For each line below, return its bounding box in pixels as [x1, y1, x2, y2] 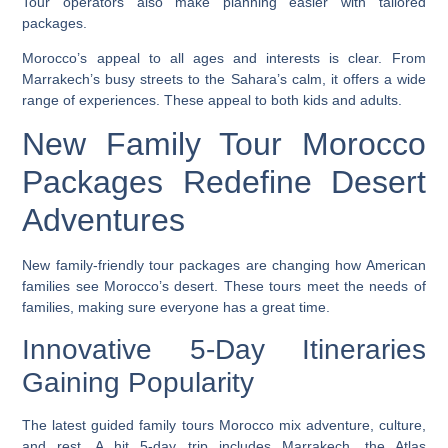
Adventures [22, 202, 186, 239]
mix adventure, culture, [273, 416, 426, 433]
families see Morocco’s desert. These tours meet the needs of [22, 278, 426, 295]
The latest [22, 416, 92, 433]
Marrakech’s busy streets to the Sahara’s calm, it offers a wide [22, 70, 426, 87]
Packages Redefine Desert [22, 164, 426, 201]
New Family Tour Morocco [22, 126, 426, 163]
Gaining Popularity [22, 366, 255, 398]
